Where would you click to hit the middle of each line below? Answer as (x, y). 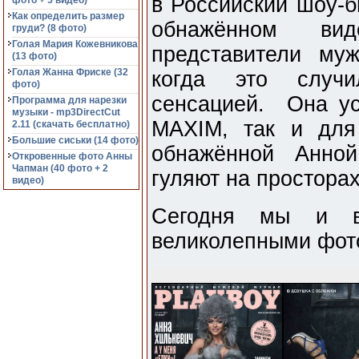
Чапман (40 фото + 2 (60, 168)
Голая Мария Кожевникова (75, 44)
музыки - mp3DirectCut (66, 112)
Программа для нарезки (69, 100)
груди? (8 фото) (49, 28)
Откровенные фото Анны (72, 156)
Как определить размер (68, 16)
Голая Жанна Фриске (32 (70, 72)
